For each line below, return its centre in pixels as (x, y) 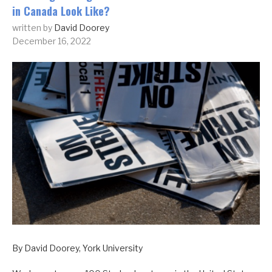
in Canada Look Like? (61, 11)
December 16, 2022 (52, 41)
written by (33, 28)
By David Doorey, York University (77, 248)
